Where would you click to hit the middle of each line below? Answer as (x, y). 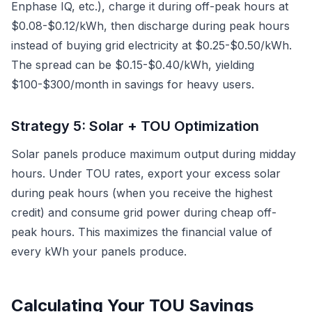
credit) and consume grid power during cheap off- (144, 212)
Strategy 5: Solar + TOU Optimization (135, 126)
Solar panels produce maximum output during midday (154, 154)
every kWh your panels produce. (99, 251)
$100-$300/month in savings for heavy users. (133, 84)
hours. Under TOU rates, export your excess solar (146, 173)
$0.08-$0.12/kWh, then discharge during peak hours (150, 26)
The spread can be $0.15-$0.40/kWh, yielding (133, 65)
